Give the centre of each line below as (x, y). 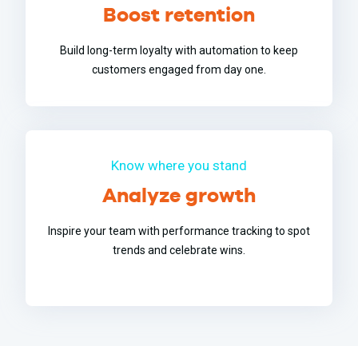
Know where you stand (179, 165)
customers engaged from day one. (179, 69)
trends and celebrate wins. (179, 250)
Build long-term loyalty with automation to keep (179, 50)
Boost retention (179, 14)
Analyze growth (179, 195)
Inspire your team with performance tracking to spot (179, 231)
